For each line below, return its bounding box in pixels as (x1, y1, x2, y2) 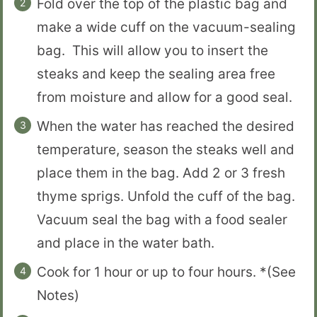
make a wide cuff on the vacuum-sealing (37, 19, 296, 36)
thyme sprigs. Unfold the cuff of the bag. (37, 188, 299, 205)
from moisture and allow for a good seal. (37, 89, 292, 106)
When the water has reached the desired (37, 118, 294, 135)
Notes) (37, 287, 79, 304)
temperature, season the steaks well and (37, 142, 294, 158)
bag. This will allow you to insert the (37, 42, 268, 59)
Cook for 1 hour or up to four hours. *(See (37, 264, 296, 281)
